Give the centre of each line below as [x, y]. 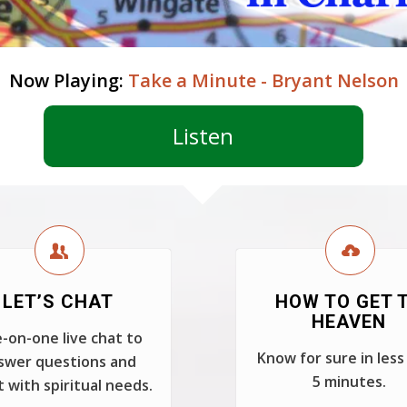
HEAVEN [349, 322]
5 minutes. [349, 382]
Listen [203, 136]
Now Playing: [68, 80]
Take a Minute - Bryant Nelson [263, 80]
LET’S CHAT [58, 302]
